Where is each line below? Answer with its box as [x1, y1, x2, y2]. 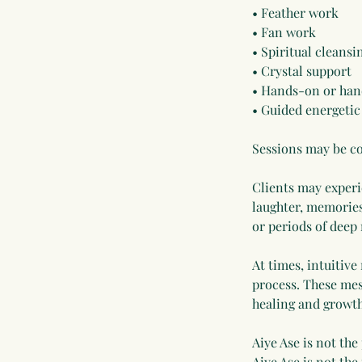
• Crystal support [252, 62, 351, 79]
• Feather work [252, 4, 339, 21]
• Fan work [252, 23, 316, 40]
